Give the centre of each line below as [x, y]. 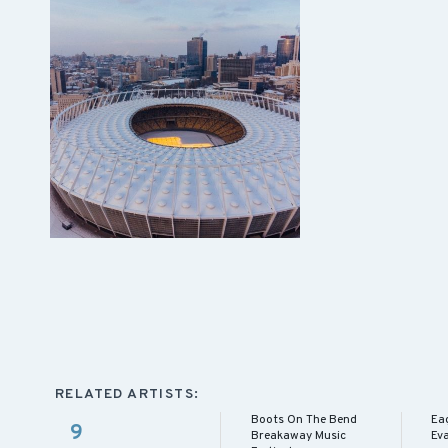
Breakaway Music [298, 435]
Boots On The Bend [303, 419]
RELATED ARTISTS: [127, 394]
